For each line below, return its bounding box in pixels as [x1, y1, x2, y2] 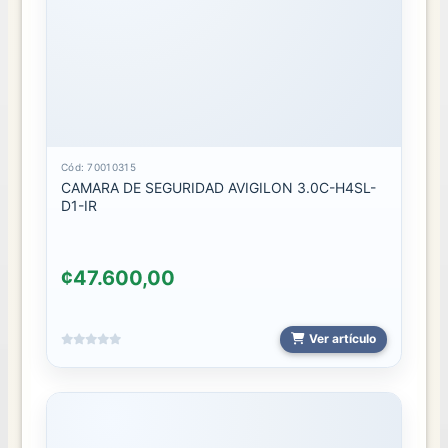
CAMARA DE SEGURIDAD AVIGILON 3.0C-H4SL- [60, 178, 376, 196]
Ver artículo [308, 331, 376, 347]
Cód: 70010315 [60, 160, 136, 173]
